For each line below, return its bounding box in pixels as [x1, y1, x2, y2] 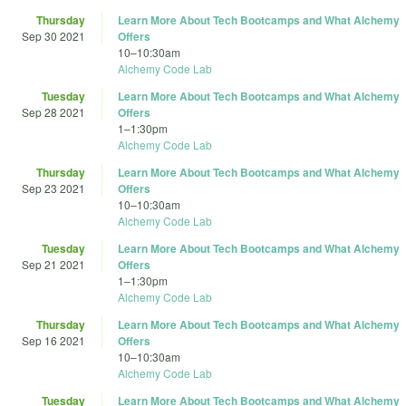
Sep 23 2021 [22, 180, 85, 197]
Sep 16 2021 [22, 333, 85, 349]
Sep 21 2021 [22, 256, 85, 273]
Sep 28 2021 [22, 104, 85, 121]
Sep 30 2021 [22, 28, 85, 44]
